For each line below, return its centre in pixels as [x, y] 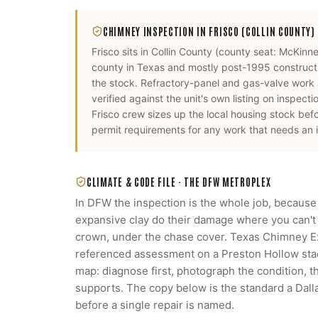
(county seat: [246, 51]
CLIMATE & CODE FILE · [136, 182]
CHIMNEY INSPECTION [149, 31]
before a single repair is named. [155, 305]
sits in [135, 51]
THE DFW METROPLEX [227, 182]
